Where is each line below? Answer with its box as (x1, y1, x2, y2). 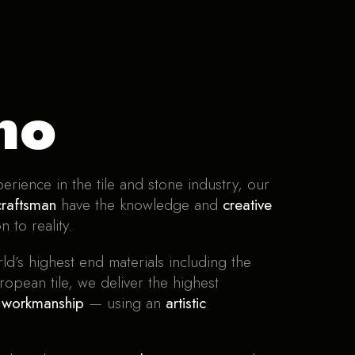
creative (223, 193, 272, 216)
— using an (84, 292, 166, 315)
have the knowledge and (56, 193, 223, 216)
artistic (166, 292, 206, 315)
